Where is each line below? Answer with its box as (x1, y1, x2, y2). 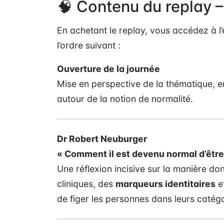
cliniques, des (57, 178, 115, 189)
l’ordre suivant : (57, 39, 120, 50)
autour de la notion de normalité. (57, 93, 193, 104)
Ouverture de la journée (57, 63, 160, 74)
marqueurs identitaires (115, 178, 215, 189)
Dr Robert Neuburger (57, 133, 147, 144)
